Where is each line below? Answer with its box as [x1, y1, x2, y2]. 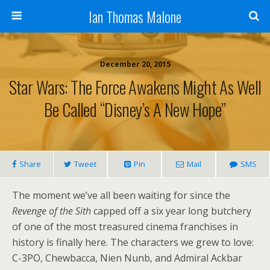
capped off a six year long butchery [93, 204, 251, 218]
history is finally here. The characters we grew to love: [12, 236, 254, 249]
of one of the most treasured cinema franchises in [12, 220, 238, 233]
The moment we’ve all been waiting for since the [12, 189, 230, 202]
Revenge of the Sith [12, 204, 93, 218]
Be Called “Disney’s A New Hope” [44, 96, 226, 122]
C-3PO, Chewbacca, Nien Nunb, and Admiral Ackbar [12, 251, 242, 265]
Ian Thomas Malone [89, 5, 181, 27]
